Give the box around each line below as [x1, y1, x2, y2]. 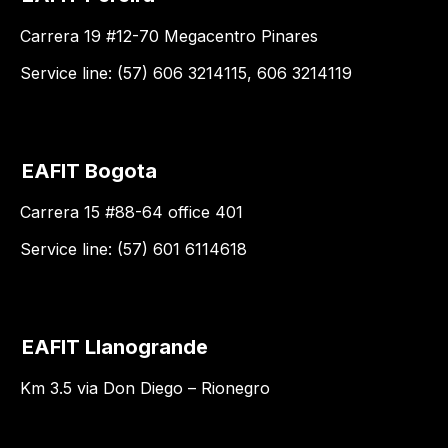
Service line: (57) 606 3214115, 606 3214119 [20, 63, 352, 83]
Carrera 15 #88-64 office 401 [20, 202, 243, 222]
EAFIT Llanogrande [22, 335, 208, 359]
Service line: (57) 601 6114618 [20, 239, 247, 259]
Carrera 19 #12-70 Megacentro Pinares [20, 26, 318, 46]
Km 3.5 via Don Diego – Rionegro [20, 378, 270, 398]
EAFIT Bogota [22, 159, 157, 183]
